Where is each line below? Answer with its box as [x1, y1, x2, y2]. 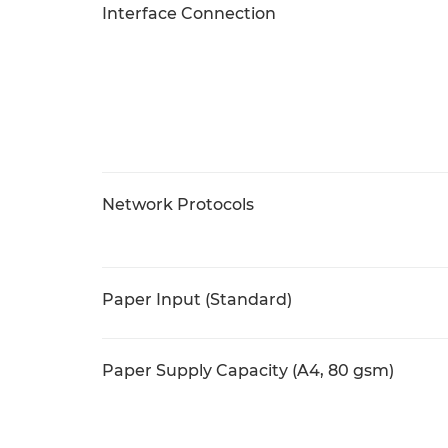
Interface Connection [102, 4, 276, 23]
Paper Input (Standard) [102, 290, 292, 309]
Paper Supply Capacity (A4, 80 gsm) [102, 361, 394, 380]
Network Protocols [102, 195, 254, 214]
